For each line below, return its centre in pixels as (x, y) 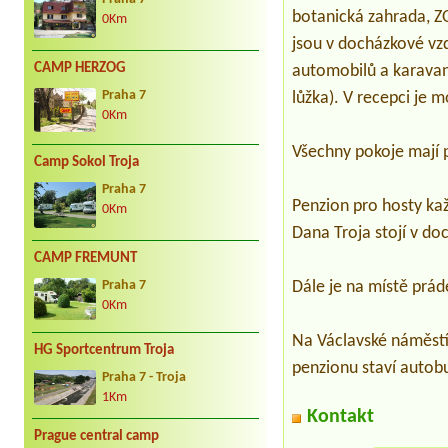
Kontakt (341, 417)
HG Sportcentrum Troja (104, 350)
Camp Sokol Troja (86, 162)
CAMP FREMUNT (85, 259)
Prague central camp (96, 436)
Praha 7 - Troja (144, 377)
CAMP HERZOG (80, 69)
